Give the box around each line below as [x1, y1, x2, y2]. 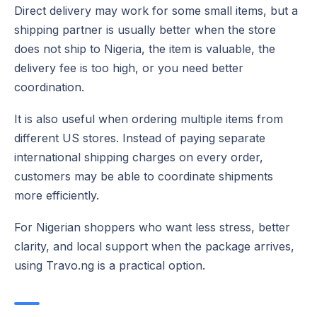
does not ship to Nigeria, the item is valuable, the [14, 41, 275, 56]
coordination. [14, 79, 84, 94]
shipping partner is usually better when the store [14, 22, 276, 37]
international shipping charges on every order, [14, 149, 263, 164]
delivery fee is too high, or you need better [14, 60, 243, 75]
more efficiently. [14, 188, 99, 202]
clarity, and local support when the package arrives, [14, 238, 294, 253]
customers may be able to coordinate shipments [14, 168, 273, 183]
